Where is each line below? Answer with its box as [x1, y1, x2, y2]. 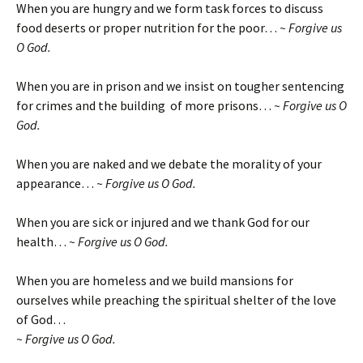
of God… [16, 310, 66, 327]
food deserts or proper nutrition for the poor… [16, 19, 280, 36]
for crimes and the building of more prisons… [16, 96, 274, 113]
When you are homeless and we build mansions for [16, 271, 293, 288]
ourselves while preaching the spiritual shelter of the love [16, 291, 336, 308]
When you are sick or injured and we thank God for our [16, 213, 310, 230]
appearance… [16, 174, 96, 191]
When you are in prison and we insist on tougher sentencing [16, 77, 344, 94]
